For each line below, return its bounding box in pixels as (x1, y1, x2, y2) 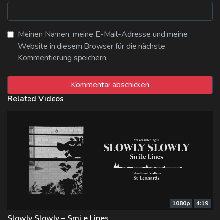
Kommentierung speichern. (18, 52, 108, 63)
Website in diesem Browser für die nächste (18, 40, 165, 52)
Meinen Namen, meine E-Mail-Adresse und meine (18, 28, 188, 40)
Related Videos (7, 93, 64, 104)
